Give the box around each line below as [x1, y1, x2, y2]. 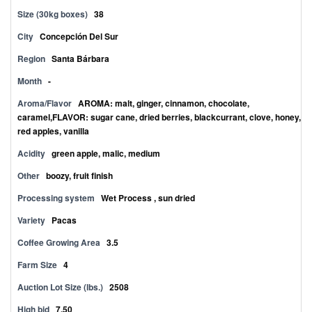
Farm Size [17, 258, 57, 271]
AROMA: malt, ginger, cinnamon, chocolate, [78, 97, 249, 109]
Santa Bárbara [52, 52, 109, 65]
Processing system [17, 192, 95, 204]
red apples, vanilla [17, 125, 89, 137]
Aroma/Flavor [17, 97, 72, 109]
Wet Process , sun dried [101, 192, 195, 204]
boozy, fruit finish [46, 169, 113, 182]
